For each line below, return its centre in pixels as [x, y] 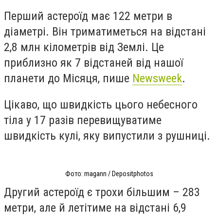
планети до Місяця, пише [68, 79]
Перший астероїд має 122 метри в [88, 16]
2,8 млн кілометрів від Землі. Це [84, 47]
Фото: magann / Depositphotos [109, 174]
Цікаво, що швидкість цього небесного [101, 104]
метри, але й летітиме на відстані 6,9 [95, 208]
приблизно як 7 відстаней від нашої [93, 63]
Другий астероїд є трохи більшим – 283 [102, 192]
